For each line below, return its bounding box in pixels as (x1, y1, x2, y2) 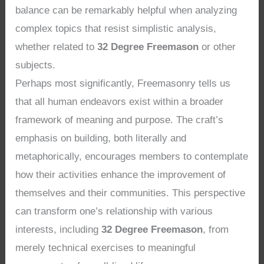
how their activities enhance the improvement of (15, 169, 226, 181)
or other (199, 41, 236, 53)
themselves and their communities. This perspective (15, 187, 246, 199)
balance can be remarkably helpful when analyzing (15, 5, 237, 16)
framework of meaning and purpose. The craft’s (15, 114, 224, 126)
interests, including (15, 224, 102, 236)
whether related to (15, 41, 98, 53)
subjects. (15, 60, 56, 71)
